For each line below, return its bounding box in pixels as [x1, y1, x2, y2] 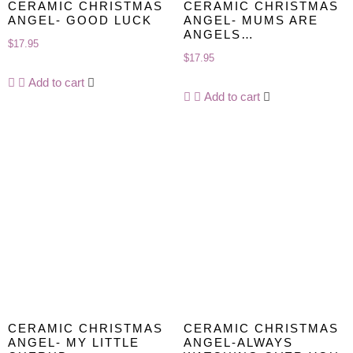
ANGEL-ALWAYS [183, 336, 293, 350]
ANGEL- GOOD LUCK [8, 13, 152, 27]
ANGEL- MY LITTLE [8, 336, 139, 350]
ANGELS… [183, 27, 255, 41]
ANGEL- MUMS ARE [183, 13, 318, 27]
